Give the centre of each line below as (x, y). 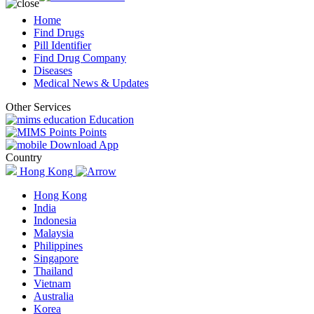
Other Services (38, 107)
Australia (54, 296)
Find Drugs (59, 33)
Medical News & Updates (91, 83)
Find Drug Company (80, 58)
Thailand (53, 271)
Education (111, 120)
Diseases (53, 70)
